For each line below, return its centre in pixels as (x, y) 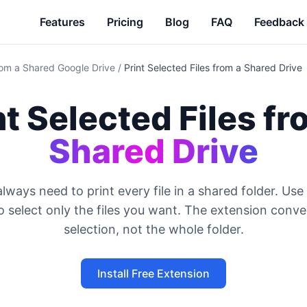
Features (62, 22)
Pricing (125, 22)
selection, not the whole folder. (153, 229)
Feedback (279, 22)
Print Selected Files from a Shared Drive (213, 67)
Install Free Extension (153, 273)
